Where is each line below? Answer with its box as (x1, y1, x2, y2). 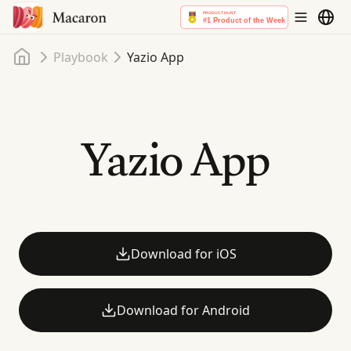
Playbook (53, 48, 108, 66)
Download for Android (117, 301, 250, 319)
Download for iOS (130, 244, 237, 262)
